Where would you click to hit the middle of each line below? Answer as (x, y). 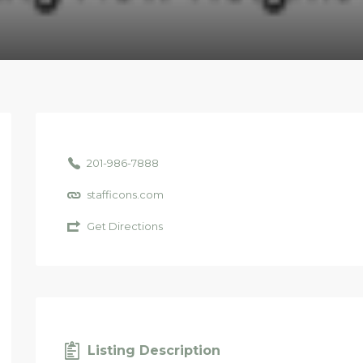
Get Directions (124, 226)
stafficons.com (125, 194)
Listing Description (154, 351)
